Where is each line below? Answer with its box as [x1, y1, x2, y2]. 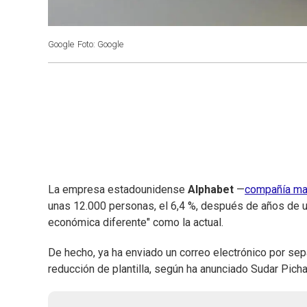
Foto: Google [77, 39, 123, 49]
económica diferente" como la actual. [48, 216, 223, 230]
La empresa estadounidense [48, 183, 188, 197]
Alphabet [188, 183, 234, 197]
